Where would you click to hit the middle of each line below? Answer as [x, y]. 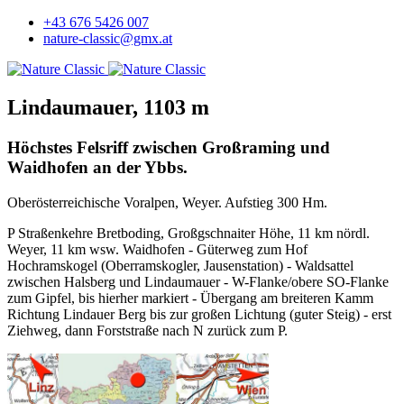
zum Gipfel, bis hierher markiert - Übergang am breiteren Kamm [190, 298]
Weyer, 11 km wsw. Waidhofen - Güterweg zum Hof [157, 249]
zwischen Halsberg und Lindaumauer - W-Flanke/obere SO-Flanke [198, 281]
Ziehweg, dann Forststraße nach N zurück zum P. [147, 330]
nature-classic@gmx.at [108, 38]
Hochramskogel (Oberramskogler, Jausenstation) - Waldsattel [180, 265]
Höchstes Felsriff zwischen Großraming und [169, 147]
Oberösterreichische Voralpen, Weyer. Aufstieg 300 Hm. [167, 202]
